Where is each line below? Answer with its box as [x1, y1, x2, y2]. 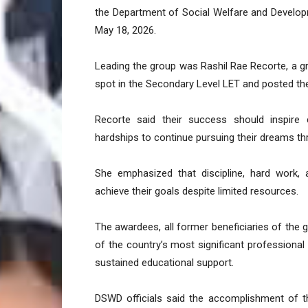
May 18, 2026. [95, 24, 156, 37]
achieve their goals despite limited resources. [95, 185, 298, 198]
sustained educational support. [95, 256, 234, 269]
